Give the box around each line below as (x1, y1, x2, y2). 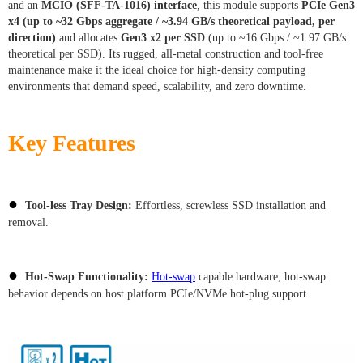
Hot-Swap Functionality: (25, 270, 148, 283)
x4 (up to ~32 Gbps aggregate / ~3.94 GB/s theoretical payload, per (8, 15, 335, 28)
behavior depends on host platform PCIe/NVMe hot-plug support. (8, 287, 310, 300)
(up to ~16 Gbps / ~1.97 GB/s (205, 31, 346, 44)
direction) (8, 31, 56, 44)
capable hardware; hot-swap (195, 270, 326, 283)
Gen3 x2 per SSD (121, 31, 205, 44)
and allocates (56, 31, 121, 44)
